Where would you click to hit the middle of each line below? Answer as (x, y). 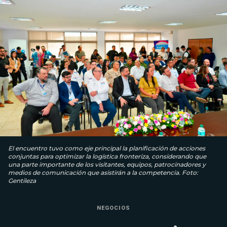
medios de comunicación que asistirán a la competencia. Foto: (103, 173)
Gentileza (22, 181)
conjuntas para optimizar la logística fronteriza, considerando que (107, 157)
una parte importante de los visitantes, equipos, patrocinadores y (107, 165)
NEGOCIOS (113, 208)
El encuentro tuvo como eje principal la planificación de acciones (107, 148)
